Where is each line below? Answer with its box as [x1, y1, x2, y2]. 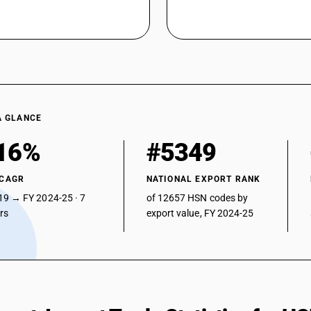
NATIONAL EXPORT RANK [146, 174, 261, 184]
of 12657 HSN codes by [146, 192, 249, 203]
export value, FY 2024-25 [146, 208, 254, 219]
